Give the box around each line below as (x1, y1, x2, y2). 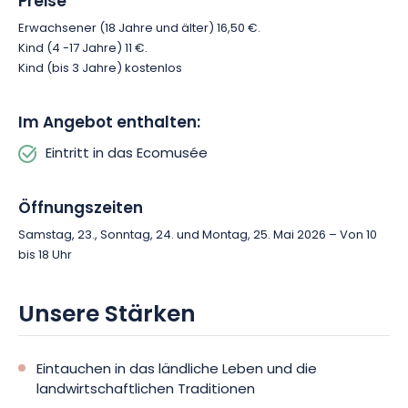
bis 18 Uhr (18, 246, 72, 265)
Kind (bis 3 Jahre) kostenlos (18, 59, 182, 78)
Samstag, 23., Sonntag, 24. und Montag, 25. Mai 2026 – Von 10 (18, 226, 377, 245)
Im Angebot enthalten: (18, 110, 200, 137)
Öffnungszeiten (18, 196, 143, 222)
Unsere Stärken (18, 297, 196, 335)
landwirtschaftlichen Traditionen (36, 379, 255, 402)
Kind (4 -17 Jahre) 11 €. (18, 39, 148, 58)
